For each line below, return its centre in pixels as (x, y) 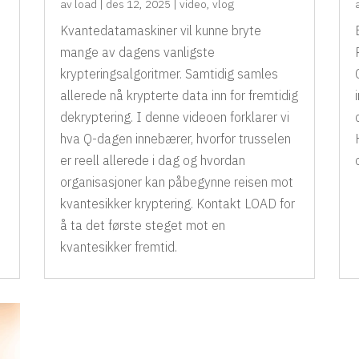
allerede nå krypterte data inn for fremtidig (179, 96)
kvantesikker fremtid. (118, 247)
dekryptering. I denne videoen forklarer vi (174, 117)
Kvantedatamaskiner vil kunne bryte (160, 31)
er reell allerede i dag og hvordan (152, 161)
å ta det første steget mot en (142, 226)
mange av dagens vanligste (137, 52)
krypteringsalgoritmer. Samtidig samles (169, 74)
